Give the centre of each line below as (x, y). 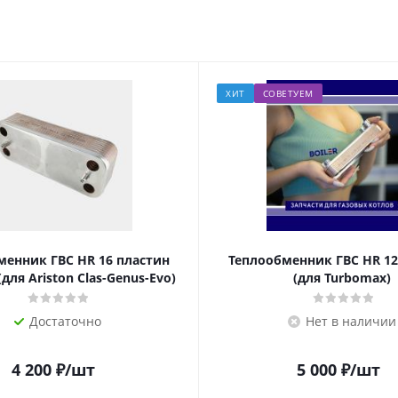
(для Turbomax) (342, 278)
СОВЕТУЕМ (288, 93)
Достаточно (65, 321)
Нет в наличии (350, 321)
